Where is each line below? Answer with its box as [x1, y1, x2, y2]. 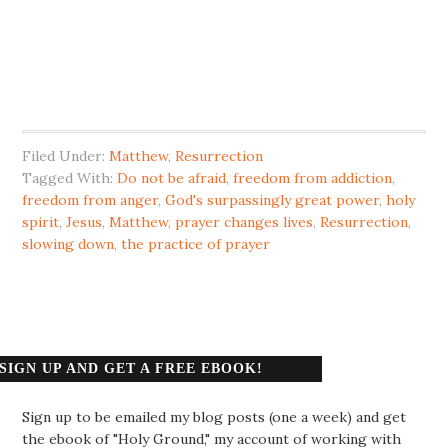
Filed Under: [22, 147, 110, 165]
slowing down [22, 235, 115, 253]
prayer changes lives [175, 213, 314, 231]
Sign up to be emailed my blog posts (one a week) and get [22, 408, 407, 426]
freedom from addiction [233, 169, 393, 187]
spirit [22, 213, 60, 231]
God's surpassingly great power [165, 191, 380, 209]
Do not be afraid [117, 169, 227, 187]
